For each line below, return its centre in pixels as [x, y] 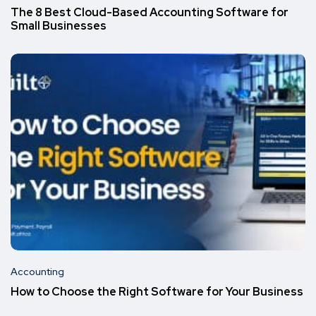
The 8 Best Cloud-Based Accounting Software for [150, 13]
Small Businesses [59, 26]
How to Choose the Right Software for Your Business [157, 292]
